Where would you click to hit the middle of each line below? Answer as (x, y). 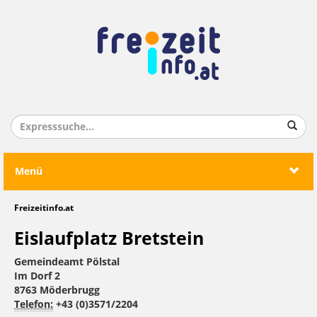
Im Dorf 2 (37, 276)
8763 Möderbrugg (57, 290)
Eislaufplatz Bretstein (109, 239)
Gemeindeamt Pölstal (67, 262)
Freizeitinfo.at (44, 208)
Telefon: (34, 305)
